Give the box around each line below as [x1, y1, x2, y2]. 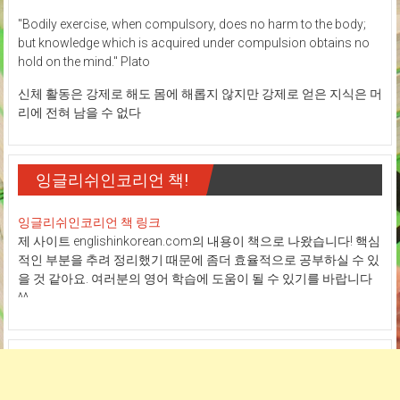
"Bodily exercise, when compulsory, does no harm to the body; [17, 17, 366, 32]
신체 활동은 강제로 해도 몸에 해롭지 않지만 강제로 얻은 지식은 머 [17, 87, 382, 102]
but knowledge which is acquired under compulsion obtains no [17, 36, 370, 51]
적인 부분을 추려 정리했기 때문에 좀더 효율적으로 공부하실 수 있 [17, 253, 379, 268]
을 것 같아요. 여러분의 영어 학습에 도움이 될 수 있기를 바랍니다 [17, 271, 372, 287]
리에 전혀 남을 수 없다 [17, 105, 141, 121]
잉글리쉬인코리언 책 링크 [17, 215, 161, 230]
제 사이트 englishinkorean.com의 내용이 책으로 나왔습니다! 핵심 [17, 234, 380, 249]
